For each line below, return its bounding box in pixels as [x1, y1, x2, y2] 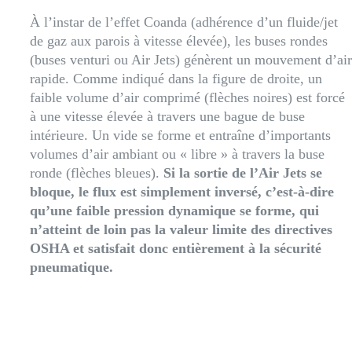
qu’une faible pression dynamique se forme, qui [30, 202, 319, 218]
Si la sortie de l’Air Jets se [163, 164, 322, 181]
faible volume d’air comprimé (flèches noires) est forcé [30, 89, 345, 105]
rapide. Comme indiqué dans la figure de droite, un [30, 70, 322, 86]
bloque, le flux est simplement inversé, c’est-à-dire [30, 183, 334, 200]
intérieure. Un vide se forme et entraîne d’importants [30, 126, 331, 143]
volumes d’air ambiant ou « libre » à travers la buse [30, 145, 324, 162]
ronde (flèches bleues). [30, 164, 163, 181]
